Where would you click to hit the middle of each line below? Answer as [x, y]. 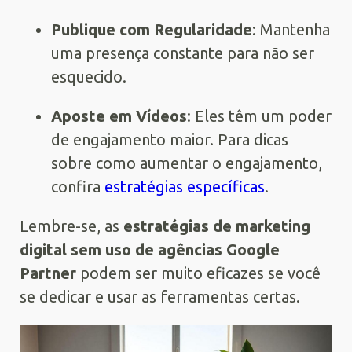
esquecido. [89, 76]
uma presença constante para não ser [183, 53]
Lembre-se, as [71, 225]
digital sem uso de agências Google [150, 249]
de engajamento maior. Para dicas [170, 139]
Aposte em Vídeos [119, 115]
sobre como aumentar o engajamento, [187, 163]
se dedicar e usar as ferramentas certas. [160, 296]
